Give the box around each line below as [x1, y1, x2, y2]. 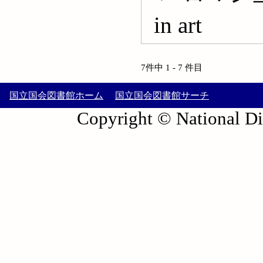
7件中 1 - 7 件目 [141, 62, 211, 72]
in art [153, 12, 202, 38]
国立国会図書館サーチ [115, 90, 209, 101]
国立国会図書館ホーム [9, 90, 103, 101]
